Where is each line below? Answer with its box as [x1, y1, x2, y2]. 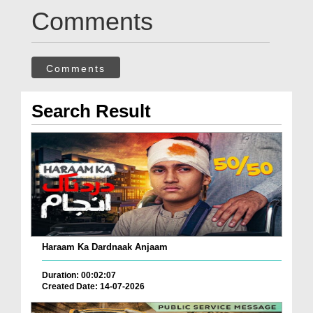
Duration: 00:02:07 [42, 270, 116, 281]
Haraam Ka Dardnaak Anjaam [42, 242, 168, 253]
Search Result [31, 101, 151, 122]
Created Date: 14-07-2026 [42, 282, 145, 292]
